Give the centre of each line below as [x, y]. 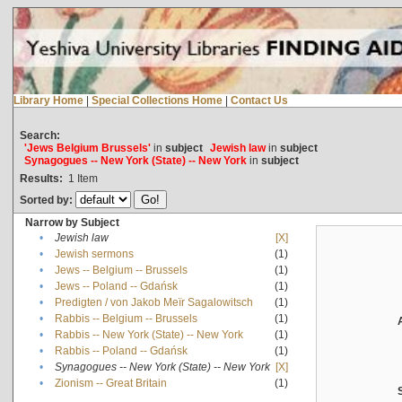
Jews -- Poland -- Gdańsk [116, 286]
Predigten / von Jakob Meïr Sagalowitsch [153, 302]
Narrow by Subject [72, 222]
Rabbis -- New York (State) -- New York [149, 334]
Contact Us [259, 100]
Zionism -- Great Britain [110, 383]
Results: [41, 178]
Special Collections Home [157, 100]
